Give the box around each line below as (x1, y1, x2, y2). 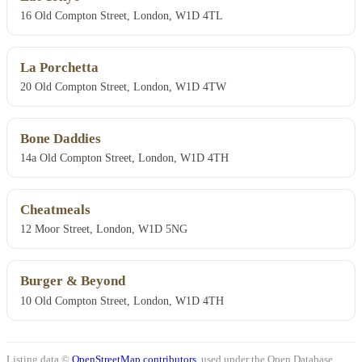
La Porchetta (20, 60, 99, 76)
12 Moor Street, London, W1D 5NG (20, 222, 187, 236)
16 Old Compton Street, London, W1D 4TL (20, 9, 223, 23)
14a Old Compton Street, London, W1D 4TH (20, 151, 229, 165)
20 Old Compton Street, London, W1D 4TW (20, 80, 226, 94)
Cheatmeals (20, 202, 90, 218)
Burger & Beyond (20, 273, 125, 289)
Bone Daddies (20, 131, 101, 147)
